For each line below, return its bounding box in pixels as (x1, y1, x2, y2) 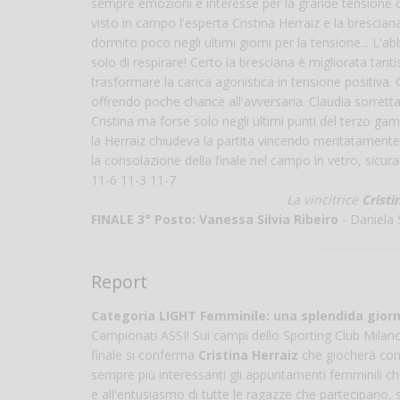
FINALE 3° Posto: (91, 211, 196, 229)
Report (91, 270, 147, 295)
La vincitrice (287, 191, 362, 209)
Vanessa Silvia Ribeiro (199, 211, 338, 229)
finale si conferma (91, 346, 198, 364)
